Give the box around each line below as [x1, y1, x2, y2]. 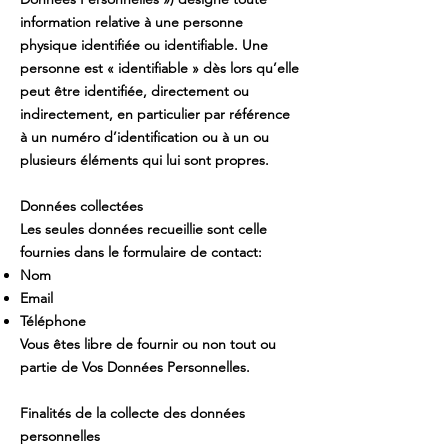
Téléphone [20, 312, 86, 330]
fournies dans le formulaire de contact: [20, 243, 262, 261]
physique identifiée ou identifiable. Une [20, 36, 268, 54]
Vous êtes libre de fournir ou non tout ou [20, 335, 276, 353]
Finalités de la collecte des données [20, 404, 245, 422]
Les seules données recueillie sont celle [20, 220, 267, 238]
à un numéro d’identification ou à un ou [20, 128, 269, 146]
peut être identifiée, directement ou [20, 82, 249, 100]
